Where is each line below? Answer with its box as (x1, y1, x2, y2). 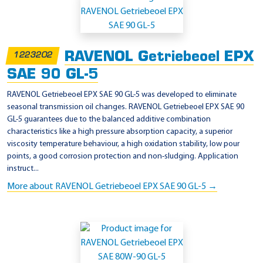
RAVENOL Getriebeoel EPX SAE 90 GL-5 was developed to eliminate (7, 90, 237, 100)
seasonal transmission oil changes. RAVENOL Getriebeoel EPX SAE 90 (7, 103, 244, 112)
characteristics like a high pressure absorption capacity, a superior (7, 127, 232, 137)
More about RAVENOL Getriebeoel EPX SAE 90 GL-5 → (7, 182, 217, 192)
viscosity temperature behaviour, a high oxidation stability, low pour (7, 140, 240, 149)
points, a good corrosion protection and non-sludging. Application (7, 152, 238, 161)
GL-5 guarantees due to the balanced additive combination (7, 115, 211, 124)
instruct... (7, 164, 39, 174)
